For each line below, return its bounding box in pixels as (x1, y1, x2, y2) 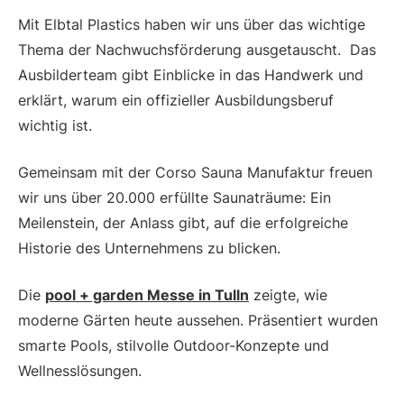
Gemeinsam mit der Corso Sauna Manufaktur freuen (18, 163, 372, 182)
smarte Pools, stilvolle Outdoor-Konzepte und (18, 336, 329, 355)
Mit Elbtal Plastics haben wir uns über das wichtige (18, 15, 365, 34)
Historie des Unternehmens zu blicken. (18, 239, 280, 258)
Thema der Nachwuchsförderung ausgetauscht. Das (18, 41, 376, 60)
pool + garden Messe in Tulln (45, 286, 249, 305)
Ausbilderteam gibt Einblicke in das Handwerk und (18, 66, 363, 85)
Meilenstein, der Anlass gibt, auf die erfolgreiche (18, 214, 348, 233)
